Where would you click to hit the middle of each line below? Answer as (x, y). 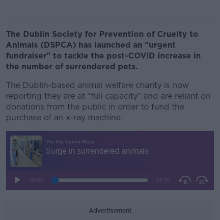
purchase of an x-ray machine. (64, 118)
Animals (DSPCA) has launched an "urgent (91, 45)
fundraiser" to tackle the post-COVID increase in (103, 56)
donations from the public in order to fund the (95, 107)
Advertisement (110, 210)
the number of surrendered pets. (72, 67)
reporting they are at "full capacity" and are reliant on (108, 96)
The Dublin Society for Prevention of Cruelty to (102, 34)
